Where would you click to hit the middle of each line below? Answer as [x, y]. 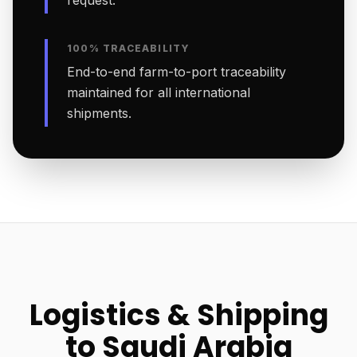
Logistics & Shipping [178, 315]
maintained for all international [159, 92]
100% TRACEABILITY [129, 48]
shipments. [99, 113]
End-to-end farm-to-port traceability [177, 72]
